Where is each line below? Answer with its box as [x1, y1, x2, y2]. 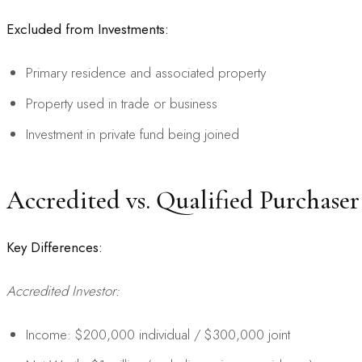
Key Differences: [6, 237, 103, 257]
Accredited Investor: [6, 280, 120, 301]
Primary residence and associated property [26, 62, 266, 82]
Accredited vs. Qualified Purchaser [6, 183, 360, 216]
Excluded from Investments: [6, 19, 169, 39]
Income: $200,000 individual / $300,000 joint [26, 324, 290, 344]
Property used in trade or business [26, 93, 217, 113]
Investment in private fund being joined [26, 124, 239, 144]
